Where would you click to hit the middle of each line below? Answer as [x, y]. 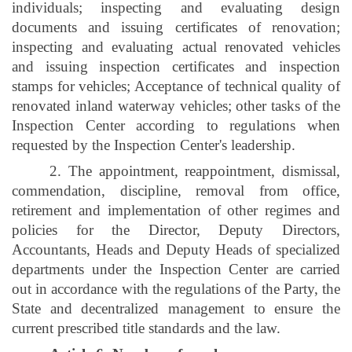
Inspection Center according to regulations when [176, 125]
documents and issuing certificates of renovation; [176, 27]
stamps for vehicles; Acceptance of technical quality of [176, 86]
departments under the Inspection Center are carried [176, 269]
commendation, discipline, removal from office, [176, 190]
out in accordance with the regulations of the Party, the [176, 288]
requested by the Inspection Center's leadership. [154, 145]
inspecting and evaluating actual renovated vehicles [176, 46]
